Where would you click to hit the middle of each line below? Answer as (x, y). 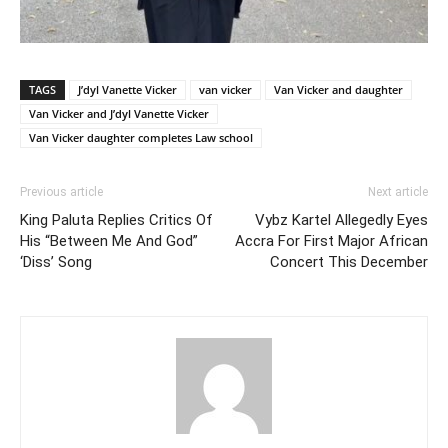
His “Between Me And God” (109, 241)
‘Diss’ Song (56, 262)
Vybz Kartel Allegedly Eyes (341, 220)
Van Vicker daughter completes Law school (141, 138)
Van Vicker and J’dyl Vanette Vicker (119, 114)
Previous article (61, 192)
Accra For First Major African (331, 241)
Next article (398, 192)
